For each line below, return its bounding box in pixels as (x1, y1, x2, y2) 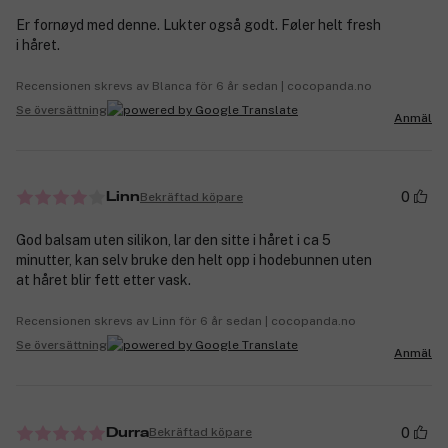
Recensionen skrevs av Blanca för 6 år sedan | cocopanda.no (16, 79, 372, 94)
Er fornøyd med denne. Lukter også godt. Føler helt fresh (16, 17, 381, 34)
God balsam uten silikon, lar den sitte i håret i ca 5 (16, 232, 331, 249)
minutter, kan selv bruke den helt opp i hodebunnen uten (16, 252, 372, 269)
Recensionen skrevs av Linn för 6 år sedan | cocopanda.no (16, 314, 356, 329)
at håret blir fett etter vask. (16, 272, 191, 289)
